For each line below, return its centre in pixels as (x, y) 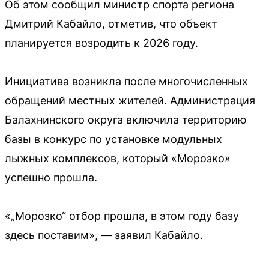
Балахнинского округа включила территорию (126, 120)
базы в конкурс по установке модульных (113, 139)
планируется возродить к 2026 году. (101, 43)
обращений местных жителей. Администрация (130, 101)
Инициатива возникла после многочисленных (126, 81)
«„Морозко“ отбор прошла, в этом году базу (122, 216)
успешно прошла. (51, 177)
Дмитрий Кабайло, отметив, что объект (111, 24)
